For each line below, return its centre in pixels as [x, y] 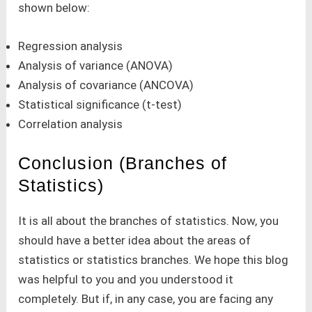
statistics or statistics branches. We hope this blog [154, 259]
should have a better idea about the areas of [135, 240]
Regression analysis [71, 46]
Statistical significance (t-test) [100, 105]
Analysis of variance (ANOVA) [96, 66]
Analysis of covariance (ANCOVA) [106, 85]
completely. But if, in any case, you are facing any [146, 298]
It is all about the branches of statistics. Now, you [149, 220]
